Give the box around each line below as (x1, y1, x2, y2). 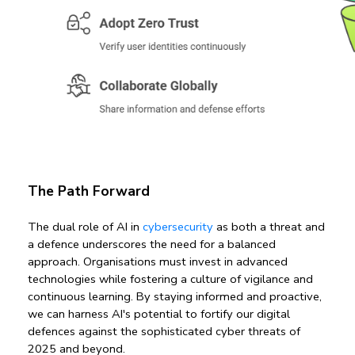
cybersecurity (143, 219, 216, 235)
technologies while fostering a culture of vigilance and (28, 271, 313, 288)
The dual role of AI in (28, 219, 143, 235)
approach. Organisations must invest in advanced (28, 254, 288, 270)
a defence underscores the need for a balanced (28, 236, 276, 253)
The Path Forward (28, 181, 150, 201)
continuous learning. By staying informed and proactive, (28, 288, 322, 305)
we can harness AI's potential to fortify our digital (28, 306, 290, 323)
